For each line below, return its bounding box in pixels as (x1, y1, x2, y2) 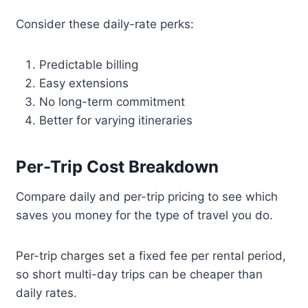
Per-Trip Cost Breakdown (16, 157, 219, 177)
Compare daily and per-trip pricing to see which (16, 190, 278, 204)
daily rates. (16, 286, 78, 300)
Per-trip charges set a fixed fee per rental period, (16, 249, 287, 263)
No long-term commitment (39, 95, 186, 109)
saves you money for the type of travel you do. (16, 208, 274, 223)
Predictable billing (39, 58, 139, 72)
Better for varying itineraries (39, 113, 193, 128)
